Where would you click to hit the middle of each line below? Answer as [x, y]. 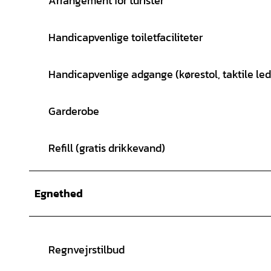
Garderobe [74, 111]
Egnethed [59, 193]
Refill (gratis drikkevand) [107, 148]
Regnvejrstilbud [87, 249]
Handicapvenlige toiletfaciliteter [126, 37]
